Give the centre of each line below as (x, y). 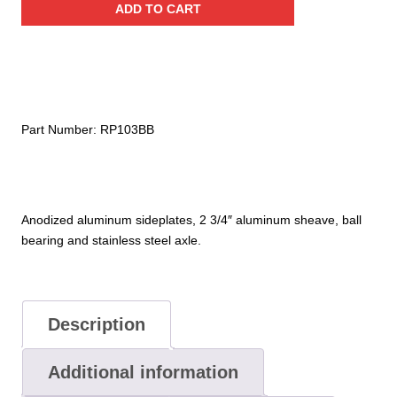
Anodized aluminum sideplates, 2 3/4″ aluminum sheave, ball (191, 219)
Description (96, 325)
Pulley (37, 37)
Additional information (143, 373)
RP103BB (127, 130)
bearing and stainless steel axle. (111, 240)
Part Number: (61, 130)
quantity (43, 98)
